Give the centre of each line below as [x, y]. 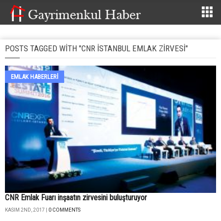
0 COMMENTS [64, 210]
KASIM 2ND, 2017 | [27, 210]
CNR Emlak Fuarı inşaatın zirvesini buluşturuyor [76, 198]
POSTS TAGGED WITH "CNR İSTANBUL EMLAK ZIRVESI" [96, 48]
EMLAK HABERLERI [35, 77]
